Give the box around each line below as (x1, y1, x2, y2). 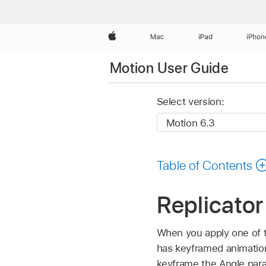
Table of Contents (156, 157, 253, 173)
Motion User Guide (110, 59, 229, 77)
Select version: (156, 96, 224, 108)
